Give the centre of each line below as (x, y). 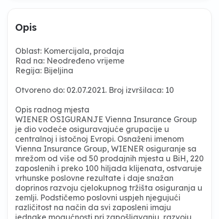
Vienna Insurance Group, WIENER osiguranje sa (106, 148)
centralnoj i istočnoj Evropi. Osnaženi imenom (99, 139)
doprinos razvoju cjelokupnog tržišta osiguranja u (109, 187)
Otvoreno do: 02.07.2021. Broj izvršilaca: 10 (95, 90)
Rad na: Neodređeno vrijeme (70, 60)
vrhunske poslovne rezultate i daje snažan (94, 178)
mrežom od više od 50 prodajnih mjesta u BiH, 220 (109, 158)
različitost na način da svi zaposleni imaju (93, 207)
